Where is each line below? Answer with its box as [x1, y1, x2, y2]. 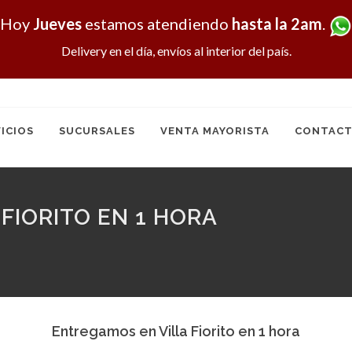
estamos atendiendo [82, 14, 232, 33]
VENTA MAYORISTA [159, 125, 269, 137]
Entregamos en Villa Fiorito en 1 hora [52, 323, 300, 339]
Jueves [33, 14, 82, 33]
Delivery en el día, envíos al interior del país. [60, 42, 291, 58]
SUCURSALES [58, 125, 135, 137]
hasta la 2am [232, 14, 322, 33]
